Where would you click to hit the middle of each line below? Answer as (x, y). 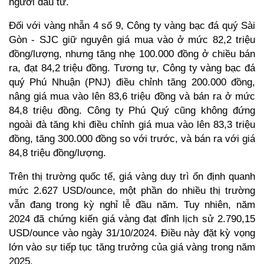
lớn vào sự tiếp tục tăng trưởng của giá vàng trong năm (132, 247)
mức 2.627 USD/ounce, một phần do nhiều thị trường (132, 190)
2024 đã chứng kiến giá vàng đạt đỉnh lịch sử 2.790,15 (132, 218)
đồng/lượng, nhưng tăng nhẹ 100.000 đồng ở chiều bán (132, 53)
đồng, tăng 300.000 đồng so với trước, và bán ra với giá (132, 138)
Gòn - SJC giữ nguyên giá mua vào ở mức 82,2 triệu (132, 39)
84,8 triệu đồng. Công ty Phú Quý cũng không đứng (132, 110)
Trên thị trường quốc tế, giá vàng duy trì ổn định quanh (132, 176)
